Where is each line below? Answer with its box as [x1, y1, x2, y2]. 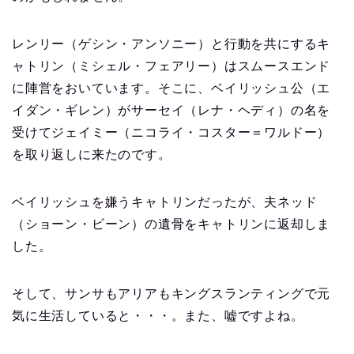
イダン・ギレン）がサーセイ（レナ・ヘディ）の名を [12, 103, 331, 117]
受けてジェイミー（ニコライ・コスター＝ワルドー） [12, 125, 331, 139]
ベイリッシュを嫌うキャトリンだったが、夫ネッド [12, 194, 318, 209]
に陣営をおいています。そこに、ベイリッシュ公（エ [12, 81, 331, 95]
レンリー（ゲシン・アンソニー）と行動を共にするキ [12, 36, 331, 51]
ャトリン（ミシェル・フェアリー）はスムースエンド [12, 58, 331, 73]
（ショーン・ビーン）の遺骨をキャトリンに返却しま [12, 217, 331, 231]
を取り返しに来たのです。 [12, 147, 171, 161]
